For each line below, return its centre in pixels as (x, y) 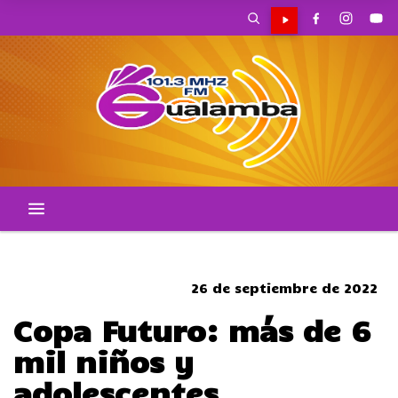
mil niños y (103, 361)
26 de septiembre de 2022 (284, 288)
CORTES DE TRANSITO (199, 246)
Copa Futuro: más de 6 (192, 330)
